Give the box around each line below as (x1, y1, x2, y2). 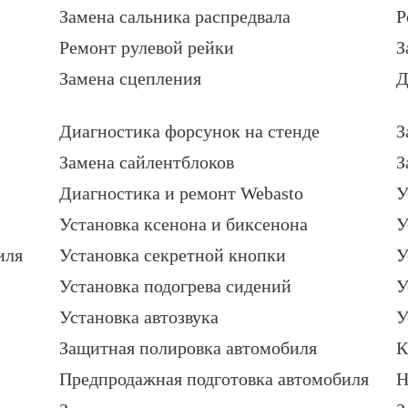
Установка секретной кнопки (59, 245, 286, 266)
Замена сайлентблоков (59, 152, 234, 173)
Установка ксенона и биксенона (59, 214, 308, 235)
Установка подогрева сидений (59, 276, 291, 297)
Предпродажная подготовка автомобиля (59, 369, 369, 390)
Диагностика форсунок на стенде (59, 121, 320, 142)
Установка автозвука (59, 307, 219, 328)
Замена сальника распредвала (59, 6, 291, 27)
